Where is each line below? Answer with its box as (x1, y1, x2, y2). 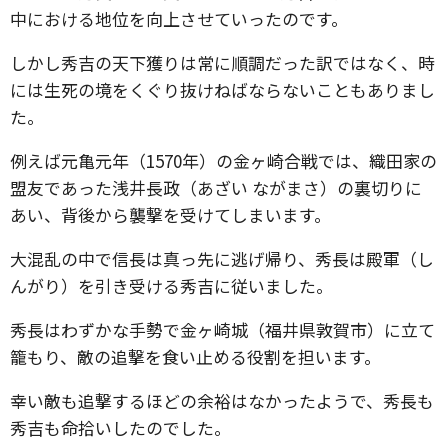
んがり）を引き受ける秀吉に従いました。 (10, 273, 333, 298)
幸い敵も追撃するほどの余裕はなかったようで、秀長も (10, 388, 434, 413)
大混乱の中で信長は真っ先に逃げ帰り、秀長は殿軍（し (10, 246, 434, 271)
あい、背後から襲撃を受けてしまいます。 (10, 202, 331, 227)
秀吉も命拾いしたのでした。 (10, 415, 231, 440)
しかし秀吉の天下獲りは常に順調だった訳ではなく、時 (10, 50, 435, 75)
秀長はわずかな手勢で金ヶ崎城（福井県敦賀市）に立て (10, 317, 435, 342)
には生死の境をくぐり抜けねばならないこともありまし (10, 77, 435, 102)
